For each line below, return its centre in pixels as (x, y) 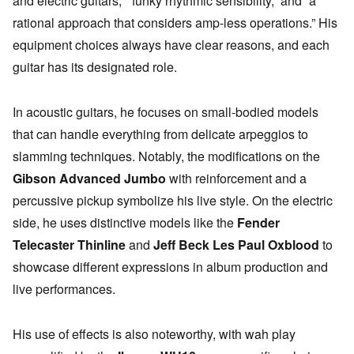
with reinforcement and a (236, 179)
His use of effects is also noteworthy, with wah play (154, 334)
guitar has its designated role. (95, 67)
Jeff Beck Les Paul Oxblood (236, 245)
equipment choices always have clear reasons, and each (171, 45)
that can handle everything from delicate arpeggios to (160, 134)
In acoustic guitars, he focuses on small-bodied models (166, 112)
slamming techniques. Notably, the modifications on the (166, 156)
